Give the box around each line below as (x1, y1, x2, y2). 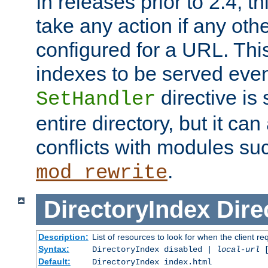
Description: (38, 232, 89, 242)
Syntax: (38, 244, 69, 254)
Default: (38, 257, 71, 267)
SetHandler (36, 87, 156, 111)
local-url (216, 245, 260, 255)
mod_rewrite (36, 161, 167, 184)
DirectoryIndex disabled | (92, 245, 217, 255)
